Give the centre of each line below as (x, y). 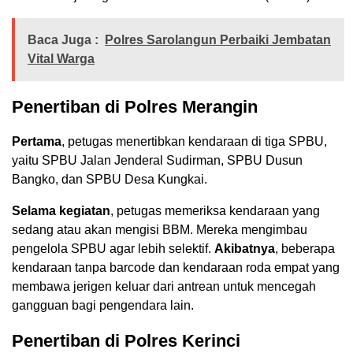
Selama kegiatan (61, 211)
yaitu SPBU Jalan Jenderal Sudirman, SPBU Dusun (157, 161)
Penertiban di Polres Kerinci (126, 341)
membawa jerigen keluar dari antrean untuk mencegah (164, 287)
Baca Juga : (63, 40)
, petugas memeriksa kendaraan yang (215, 211)
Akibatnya (245, 249)
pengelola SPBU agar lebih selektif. (113, 249)
